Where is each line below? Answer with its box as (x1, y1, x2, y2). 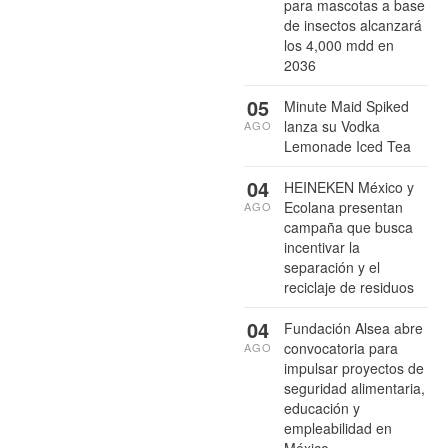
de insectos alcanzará (284, 15, 422, 36)
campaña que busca (284, 217, 413, 238)
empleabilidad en (284, 418, 392, 439)
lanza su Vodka (284, 116, 380, 137)
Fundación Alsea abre (284, 318, 423, 339)
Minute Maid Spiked (284, 96, 409, 117)
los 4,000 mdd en (284, 35, 394, 56)
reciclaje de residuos (284, 277, 414, 298)
